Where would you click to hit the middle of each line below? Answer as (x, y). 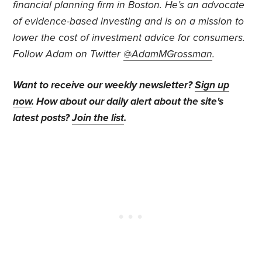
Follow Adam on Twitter (68, 54)
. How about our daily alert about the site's (128, 102)
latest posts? (43, 118)
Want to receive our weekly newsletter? (104, 85)
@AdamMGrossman (168, 54)
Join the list (98, 118)
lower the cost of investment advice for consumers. (129, 38)
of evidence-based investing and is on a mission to (129, 22)
